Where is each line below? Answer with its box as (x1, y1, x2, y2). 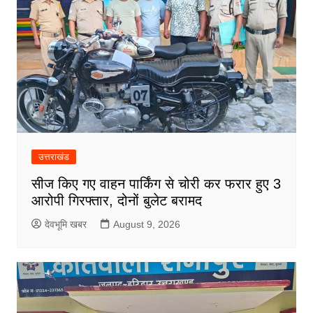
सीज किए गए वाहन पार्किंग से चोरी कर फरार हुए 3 (31, 176, 281, 192)
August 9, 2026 (112, 219, 180, 231)
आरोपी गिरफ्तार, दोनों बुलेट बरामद (31, 193, 202, 209)
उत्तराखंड (38, 152, 69, 163)
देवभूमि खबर (44, 219, 87, 231)
